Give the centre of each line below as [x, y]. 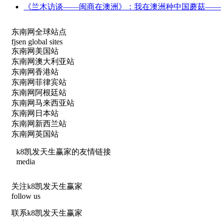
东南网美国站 [35, 51]
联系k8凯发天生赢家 [47, 213]
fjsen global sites [37, 41]
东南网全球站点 [39, 32]
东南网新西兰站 [39, 123]
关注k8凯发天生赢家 [47, 186]
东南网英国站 [35, 134]
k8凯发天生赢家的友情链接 [64, 151]
